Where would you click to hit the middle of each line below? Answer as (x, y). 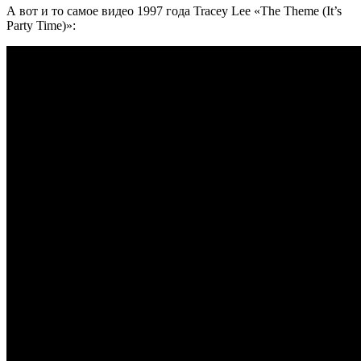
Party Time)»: (41, 25)
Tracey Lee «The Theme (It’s (268, 11)
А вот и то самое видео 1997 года (100, 11)
